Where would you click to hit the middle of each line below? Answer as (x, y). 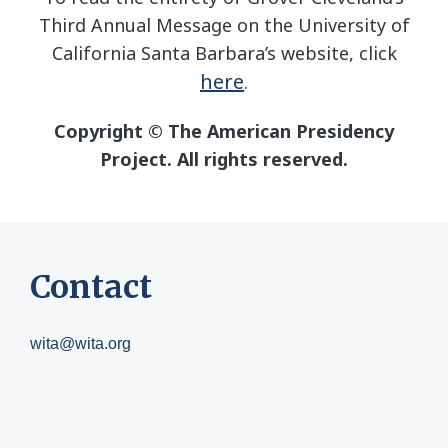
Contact (91, 287)
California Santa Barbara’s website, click (224, 53)
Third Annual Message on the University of (224, 25)
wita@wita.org (80, 344)
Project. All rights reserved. (224, 159)
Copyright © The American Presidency (224, 131)
